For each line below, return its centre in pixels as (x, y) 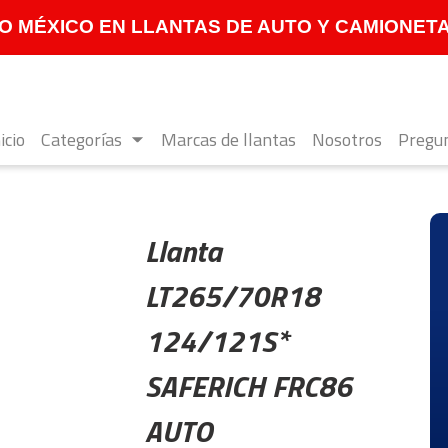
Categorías (82, 140)
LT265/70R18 (232, 296)
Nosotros (347, 140)
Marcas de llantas (229, 140)
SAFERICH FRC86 (248, 386)
